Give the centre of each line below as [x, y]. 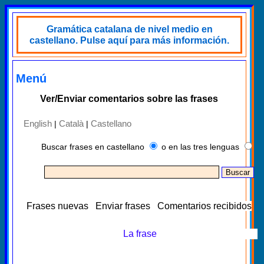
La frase [140, 233]
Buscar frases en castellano [93, 146]
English [38, 123]
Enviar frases [123, 206]
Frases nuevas [57, 206]
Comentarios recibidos [204, 206]
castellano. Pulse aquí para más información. [129, 40]
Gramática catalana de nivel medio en [129, 29]
